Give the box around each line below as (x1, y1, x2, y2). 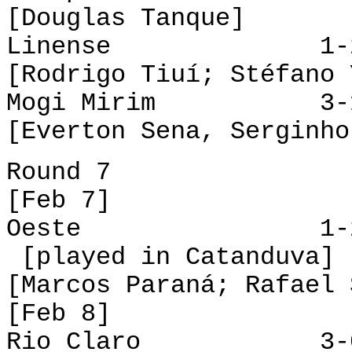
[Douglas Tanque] (6, 4, 245, 33)
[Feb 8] (6, 299, 111, 328)
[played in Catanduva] (6, 243, 335, 272)
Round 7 (6, 158, 111, 187)
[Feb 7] (6, 186, 111, 215)
